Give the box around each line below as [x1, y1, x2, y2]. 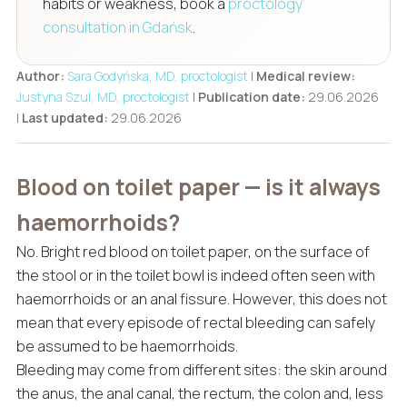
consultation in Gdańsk [42, 16, 193, 37]
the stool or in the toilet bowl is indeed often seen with [15, 264, 375, 285]
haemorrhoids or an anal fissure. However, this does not [15, 288, 387, 309]
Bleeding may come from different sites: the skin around [15, 359, 387, 380]
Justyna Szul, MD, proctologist [15, 87, 190, 105]
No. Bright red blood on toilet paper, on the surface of [15, 241, 370, 262]
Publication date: [197, 87, 305, 105]
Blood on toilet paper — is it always [15, 171, 381, 202]
